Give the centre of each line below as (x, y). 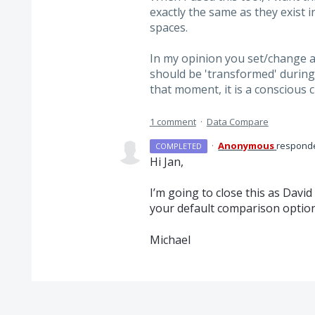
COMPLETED (179, 146)
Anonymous (246, 145)
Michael (170, 239)
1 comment (173, 121)
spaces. (168, 28)
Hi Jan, (166, 161)
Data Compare (237, 121)
